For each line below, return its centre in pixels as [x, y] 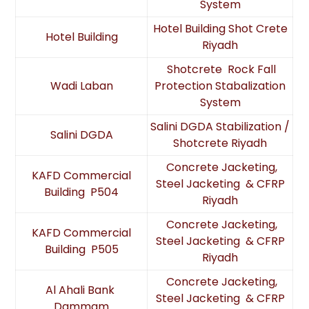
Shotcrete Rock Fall [220, 69]
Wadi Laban [81, 86]
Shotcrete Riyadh [220, 143]
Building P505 [81, 249]
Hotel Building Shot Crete [220, 29]
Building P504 [82, 192]
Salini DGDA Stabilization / [220, 127]
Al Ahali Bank [82, 290]
